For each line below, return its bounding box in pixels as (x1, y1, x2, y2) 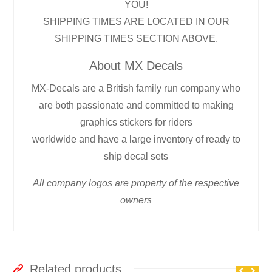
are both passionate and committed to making (38, 100, 234, 110)
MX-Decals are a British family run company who (32, 83, 240, 93)
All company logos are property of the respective (33, 177, 239, 188)
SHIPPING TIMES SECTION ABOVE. (54, 33, 218, 44)
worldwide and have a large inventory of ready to (32, 134, 240, 144)
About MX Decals (89, 58, 183, 72)
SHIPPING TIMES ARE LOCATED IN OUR (42, 16, 229, 27)
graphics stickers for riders (80, 117, 192, 127)
